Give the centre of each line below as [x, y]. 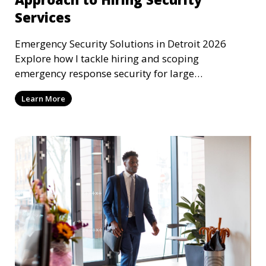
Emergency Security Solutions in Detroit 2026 [121, 44]
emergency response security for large [104, 73]
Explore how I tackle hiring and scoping [107, 58]
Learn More [43, 99]
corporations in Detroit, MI [77, 88]
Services [43, 17]
